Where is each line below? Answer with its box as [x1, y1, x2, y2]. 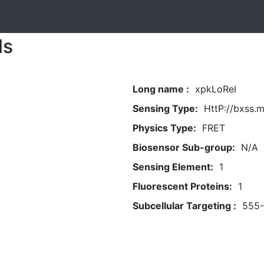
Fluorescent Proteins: [132, 180, 232, 192]
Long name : [132, 83, 189, 95]
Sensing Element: [132, 161, 213, 173]
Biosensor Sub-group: [132, 141, 235, 153]
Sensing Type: [132, 103, 198, 114]
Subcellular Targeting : [132, 200, 236, 212]
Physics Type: [132, 122, 196, 134]
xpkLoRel [194, 83, 236, 95]
